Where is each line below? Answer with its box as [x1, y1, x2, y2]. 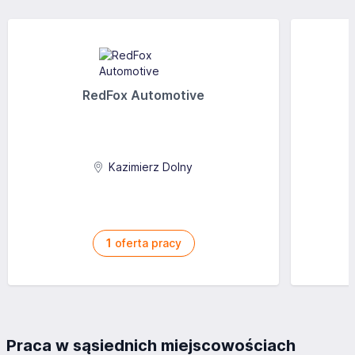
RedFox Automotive [82, 87, 205, 103]
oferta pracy [111, 236, 181, 250]
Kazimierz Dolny [105, 160, 193, 174]
